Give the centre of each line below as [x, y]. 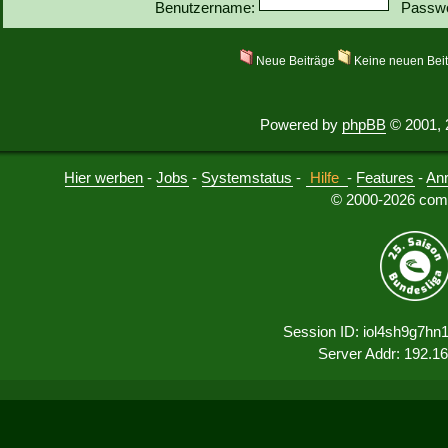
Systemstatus [247, 177]
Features [385, 177]
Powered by [301, 124]
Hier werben [104, 177]
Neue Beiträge [295, 60]
